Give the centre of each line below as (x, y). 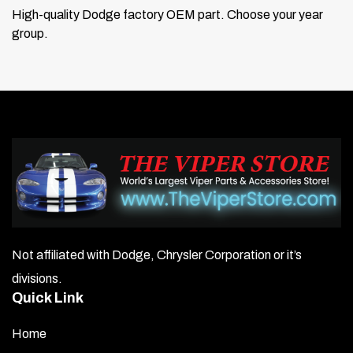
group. (30, 33)
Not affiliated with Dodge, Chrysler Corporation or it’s (157, 255)
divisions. (37, 279)
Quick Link (48, 298)
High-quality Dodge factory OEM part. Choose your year (167, 14)
